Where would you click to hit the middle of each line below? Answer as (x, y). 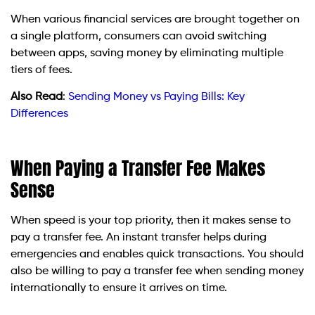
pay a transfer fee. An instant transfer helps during (139, 238)
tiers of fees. (41, 70)
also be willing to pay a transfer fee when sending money (157, 272)
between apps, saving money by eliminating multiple (147, 53)
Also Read (37, 97)
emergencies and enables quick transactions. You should (157, 255)
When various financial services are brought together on (155, 19)
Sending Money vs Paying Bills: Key (156, 97)
